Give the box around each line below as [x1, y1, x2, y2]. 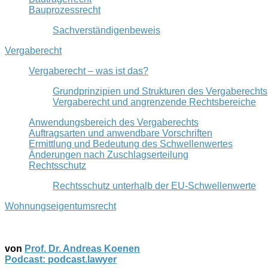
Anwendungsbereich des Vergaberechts [29, 117, 199, 127]
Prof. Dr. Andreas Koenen [25, 243, 140, 254]
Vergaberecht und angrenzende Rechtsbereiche [53, 96, 256, 107]
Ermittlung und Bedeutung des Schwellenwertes [29, 138, 233, 149]
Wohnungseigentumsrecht [5, 200, 116, 211]
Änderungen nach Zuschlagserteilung [29, 149, 188, 160]
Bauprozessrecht [29, 4, 100, 15]
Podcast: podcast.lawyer [5, 254, 117, 264]
